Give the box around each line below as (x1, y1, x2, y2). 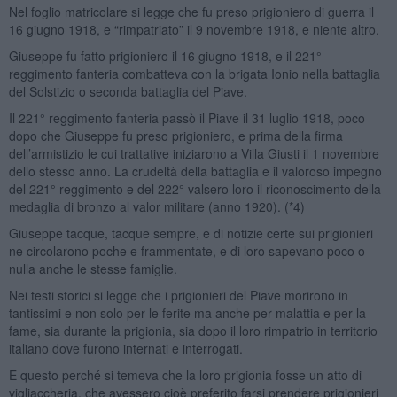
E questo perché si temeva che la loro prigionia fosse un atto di (8, 365, 362, 384)
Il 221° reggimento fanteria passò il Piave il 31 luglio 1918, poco (8, 108, 365, 127)
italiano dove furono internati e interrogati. (8, 339, 243, 357)
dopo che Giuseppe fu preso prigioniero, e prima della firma (8, 126, 343, 144)
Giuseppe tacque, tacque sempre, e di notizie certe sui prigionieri (8, 223, 373, 242)
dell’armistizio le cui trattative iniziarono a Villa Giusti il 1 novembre (8, 144, 379, 162)
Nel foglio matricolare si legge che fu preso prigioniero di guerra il (8, 2, 374, 20)
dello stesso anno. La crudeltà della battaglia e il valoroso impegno (8, 161, 382, 180)
